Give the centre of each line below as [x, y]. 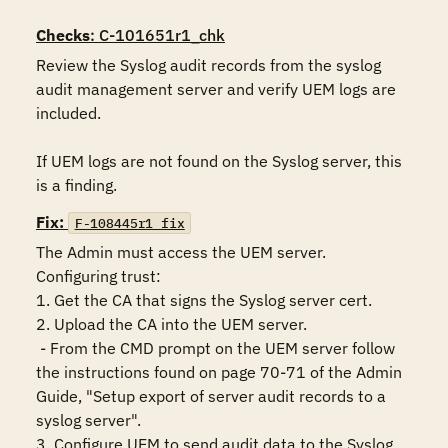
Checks [63, 35]
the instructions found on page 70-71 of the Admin [219, 372]
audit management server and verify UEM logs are [216, 89]
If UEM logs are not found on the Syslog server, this [219, 161]
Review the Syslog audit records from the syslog [208, 65]
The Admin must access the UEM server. [181, 252]
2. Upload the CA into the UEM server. [171, 324]
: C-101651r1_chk [157, 35]
